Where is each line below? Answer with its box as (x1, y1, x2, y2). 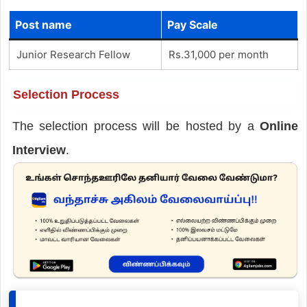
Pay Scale (167, 17, 218, 32)
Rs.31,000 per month (168, 47, 269, 61)
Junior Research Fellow (16, 47, 130, 61)
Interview (12, 143, 66, 157)
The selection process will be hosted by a (12, 119, 260, 133)
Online (260, 119, 299, 133)
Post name (14, 17, 72, 32)
